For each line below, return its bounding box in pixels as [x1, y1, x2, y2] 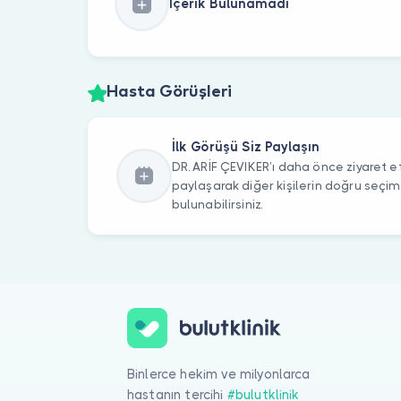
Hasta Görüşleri [106, 84, 232, 101]
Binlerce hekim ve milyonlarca [127, 366, 311, 381]
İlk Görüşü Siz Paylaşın [171, 140, 320, 155]
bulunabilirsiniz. [171, 198, 263, 212]
